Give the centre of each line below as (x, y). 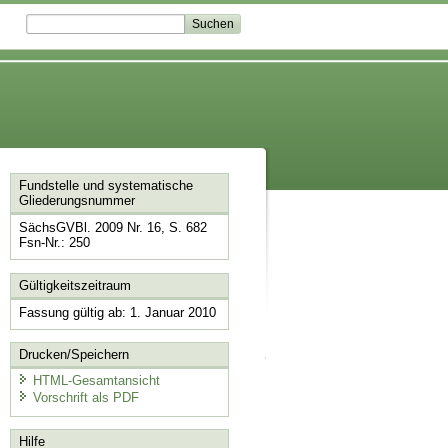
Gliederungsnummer (76, 201)
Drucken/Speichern (73, 355)
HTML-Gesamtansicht (96, 380)
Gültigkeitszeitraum (74, 285)
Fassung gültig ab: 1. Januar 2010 (117, 312)
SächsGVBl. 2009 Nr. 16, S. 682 (112, 228)
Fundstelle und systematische (105, 186)
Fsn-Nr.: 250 (54, 243)
